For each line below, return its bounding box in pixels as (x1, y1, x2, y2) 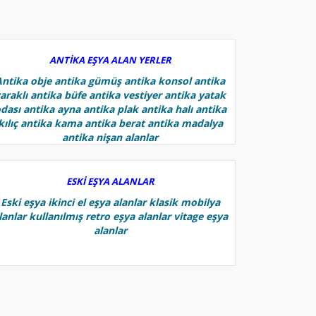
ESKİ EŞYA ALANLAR (66, 175, 154, 188)
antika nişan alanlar (62, 130, 159, 144)
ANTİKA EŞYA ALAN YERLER (49, 54, 171, 66)
